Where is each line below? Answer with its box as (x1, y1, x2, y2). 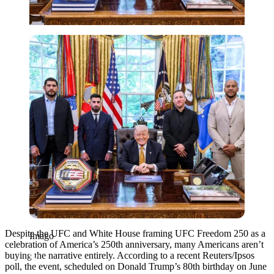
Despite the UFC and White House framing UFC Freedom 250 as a (5, 228, 265, 239)
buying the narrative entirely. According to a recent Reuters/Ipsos (5, 250, 254, 261)
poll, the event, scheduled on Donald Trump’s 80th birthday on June (5, 261, 267, 272)
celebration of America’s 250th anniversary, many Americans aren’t (5, 239, 264, 250)
